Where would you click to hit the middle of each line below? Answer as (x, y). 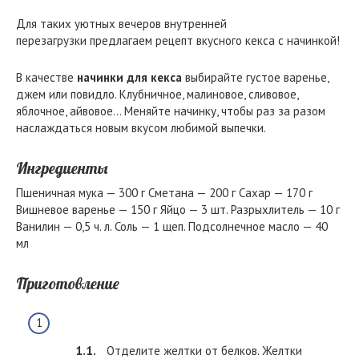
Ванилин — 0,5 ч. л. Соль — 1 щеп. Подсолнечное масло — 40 (172, 226)
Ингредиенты (62, 168)
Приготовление (68, 284)
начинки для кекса (129, 77)
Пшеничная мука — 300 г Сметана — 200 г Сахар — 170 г (164, 193)
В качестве (46, 77)
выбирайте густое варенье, (255, 77)
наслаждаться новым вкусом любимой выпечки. (141, 128)
